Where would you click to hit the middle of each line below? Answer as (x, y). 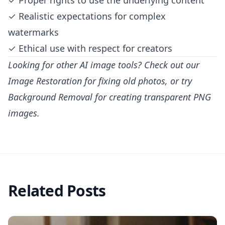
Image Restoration (45, 81)
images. (24, 113)
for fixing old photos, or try (137, 81)
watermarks (33, 32)
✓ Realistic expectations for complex (87, 16)
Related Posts (57, 191)
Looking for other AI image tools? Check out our (104, 65)
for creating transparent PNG (152, 97)
